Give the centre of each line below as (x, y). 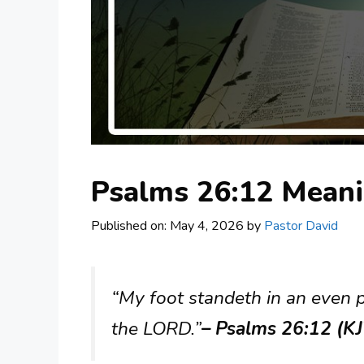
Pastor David (301, 226)
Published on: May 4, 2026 (167, 226)
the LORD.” (156, 329)
